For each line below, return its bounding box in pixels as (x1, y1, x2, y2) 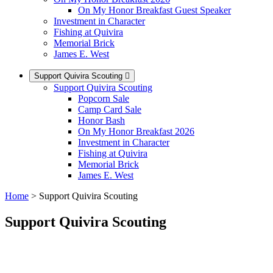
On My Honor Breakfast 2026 (78, 126, 194, 136)
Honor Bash (78, 115, 125, 126)
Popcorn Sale (78, 93, 129, 104)
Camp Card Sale (78, 104, 141, 115)
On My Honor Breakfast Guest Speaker (78, 4, 231, 15)
